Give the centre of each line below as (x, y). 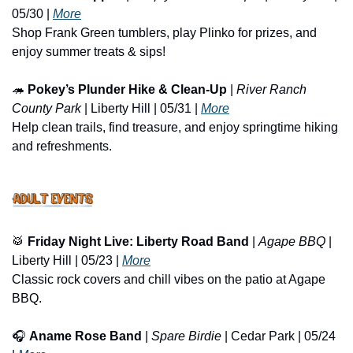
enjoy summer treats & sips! (89, 52)
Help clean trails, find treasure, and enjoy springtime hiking (175, 128)
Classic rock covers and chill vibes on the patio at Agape (169, 280)
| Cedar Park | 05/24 (279, 336)
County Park (46, 109)
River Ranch (271, 90)
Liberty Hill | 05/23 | (67, 261)
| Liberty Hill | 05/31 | (141, 109)
